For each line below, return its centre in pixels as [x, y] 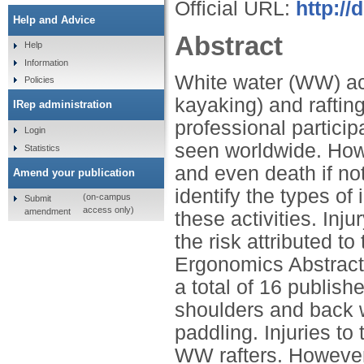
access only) [108, 210]
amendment [47, 211]
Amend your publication [74, 172]
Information [46, 62]
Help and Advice [54, 19]
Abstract [229, 45]
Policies [39, 80]
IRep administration [63, 105]
